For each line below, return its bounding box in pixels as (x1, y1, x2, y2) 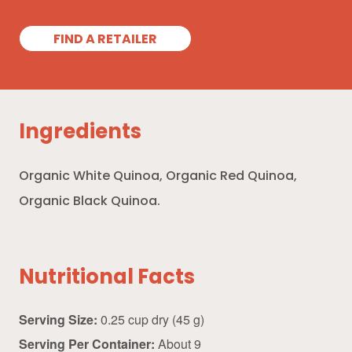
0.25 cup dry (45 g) (97, 310, 204, 328)
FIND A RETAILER (53, 33, 157, 46)
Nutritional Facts (19, 268, 195, 288)
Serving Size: (19, 310, 97, 328)
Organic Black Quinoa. (19, 196, 160, 209)
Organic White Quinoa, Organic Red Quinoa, (19, 170, 297, 184)
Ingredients (19, 123, 141, 144)
